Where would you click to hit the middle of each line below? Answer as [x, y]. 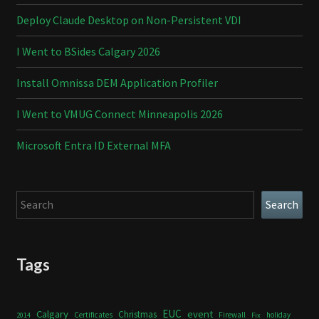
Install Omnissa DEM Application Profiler [117, 82]
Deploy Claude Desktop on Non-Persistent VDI [129, 20]
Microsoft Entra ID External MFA [94, 145]
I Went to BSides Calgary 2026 [88, 51]
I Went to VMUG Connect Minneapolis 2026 [120, 114]
